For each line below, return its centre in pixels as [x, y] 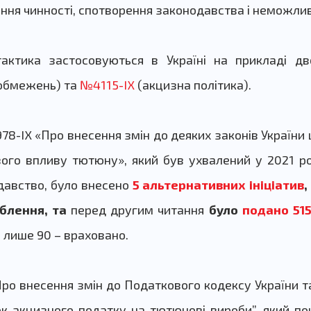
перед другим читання [140, 210]
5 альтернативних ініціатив [218, 185]
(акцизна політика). [193, 85]
